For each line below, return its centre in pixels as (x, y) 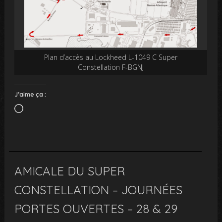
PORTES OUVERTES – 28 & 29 (96, 208)
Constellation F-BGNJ (111, 67)
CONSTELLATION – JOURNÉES (99, 190)
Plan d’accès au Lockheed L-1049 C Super (111, 57)
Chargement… (45, 108)
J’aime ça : (30, 94)
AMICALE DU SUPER (70, 171)
